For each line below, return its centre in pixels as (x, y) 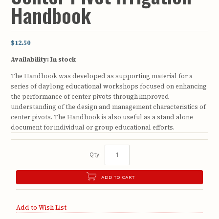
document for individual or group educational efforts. (93, 127)
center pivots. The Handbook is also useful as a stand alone (102, 117)
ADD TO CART (118, 177)
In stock (63, 60)
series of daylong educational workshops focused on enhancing (109, 86)
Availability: (30, 60)
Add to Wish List (42, 207)
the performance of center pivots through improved (90, 96)
